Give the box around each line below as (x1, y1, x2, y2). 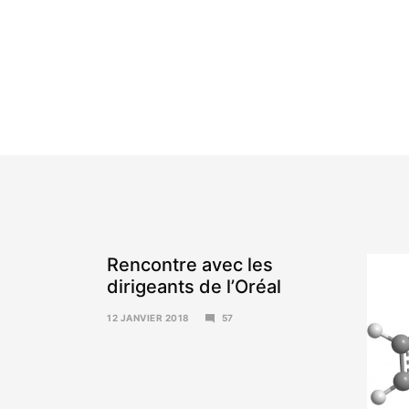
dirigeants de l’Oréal (107, 276, 281, 298)
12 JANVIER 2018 (107, 312, 190, 323)
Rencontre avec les (107, 254, 273, 276)
